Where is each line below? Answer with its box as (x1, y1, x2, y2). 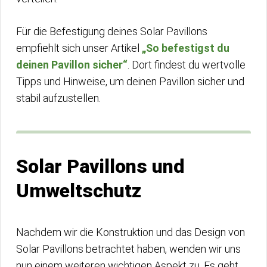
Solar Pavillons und (16, 154, 185, 178)
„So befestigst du (142, 41, 229, 54)
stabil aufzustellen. (16, 91, 101, 104)
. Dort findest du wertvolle (128, 58, 246, 71)
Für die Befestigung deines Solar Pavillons (16, 24, 207, 38)
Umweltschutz (16, 179, 141, 202)
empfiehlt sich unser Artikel (16, 41, 142, 54)
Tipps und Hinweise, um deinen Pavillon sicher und (16, 74, 244, 88)
